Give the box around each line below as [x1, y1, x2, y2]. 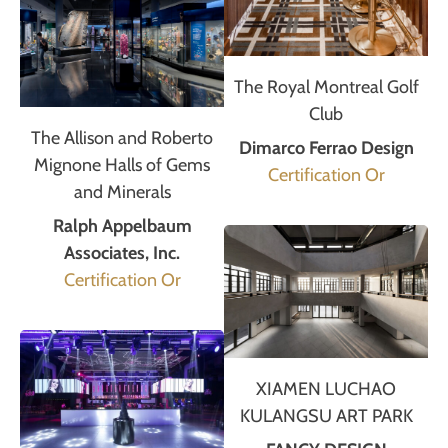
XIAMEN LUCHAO [256, 377, 396, 400]
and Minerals [73, 181, 171, 204]
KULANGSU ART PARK [239, 404, 413, 427]
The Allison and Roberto [31, 127, 213, 150]
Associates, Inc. [64, 242, 180, 265]
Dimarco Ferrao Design [238, 137, 414, 160]
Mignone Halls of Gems [34, 154, 210, 177]
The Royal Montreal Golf [233, 76, 419, 99]
